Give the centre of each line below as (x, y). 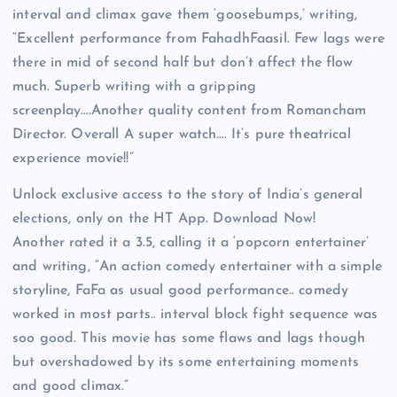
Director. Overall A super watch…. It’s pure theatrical (182, 134)
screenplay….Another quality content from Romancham (190, 110)
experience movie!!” (73, 158)
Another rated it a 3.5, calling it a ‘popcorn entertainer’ (191, 243)
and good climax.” (71, 387)
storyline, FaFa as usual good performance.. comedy (181, 291)
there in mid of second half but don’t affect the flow (183, 62)
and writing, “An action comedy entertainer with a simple (197, 267)
